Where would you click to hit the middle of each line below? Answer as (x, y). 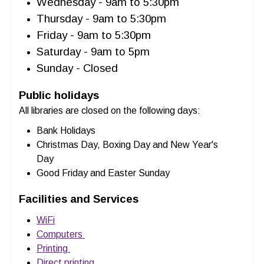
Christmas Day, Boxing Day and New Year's (127, 145)
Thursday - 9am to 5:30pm (103, 19)
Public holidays (59, 95)
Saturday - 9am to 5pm (95, 52)
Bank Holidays (66, 131)
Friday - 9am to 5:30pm (95, 35)
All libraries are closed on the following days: (110, 110)
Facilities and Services (79, 199)
